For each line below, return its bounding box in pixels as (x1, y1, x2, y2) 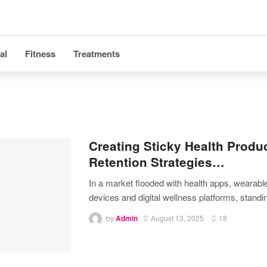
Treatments (73, 47, 120, 60)
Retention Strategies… (89, 153, 225, 170)
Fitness (25, 47, 55, 60)
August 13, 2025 (151, 213, 204, 223)
